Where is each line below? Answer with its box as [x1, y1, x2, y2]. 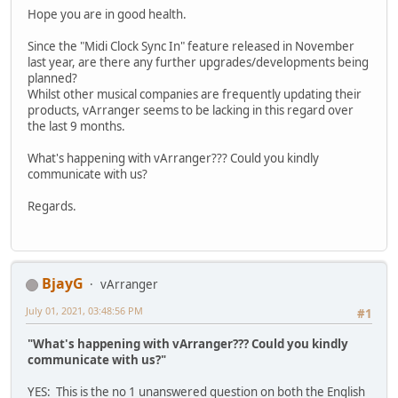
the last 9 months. [28, 117, 125, 134]
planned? [28, 69, 77, 86]
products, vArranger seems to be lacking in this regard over [28, 101, 354, 118]
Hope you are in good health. [28, 5, 187, 22]
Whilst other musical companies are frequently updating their [28, 85, 362, 102]
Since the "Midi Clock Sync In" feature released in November [28, 37, 354, 54]
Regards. [28, 197, 76, 214]
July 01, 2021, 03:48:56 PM [26, 304, 143, 318]
